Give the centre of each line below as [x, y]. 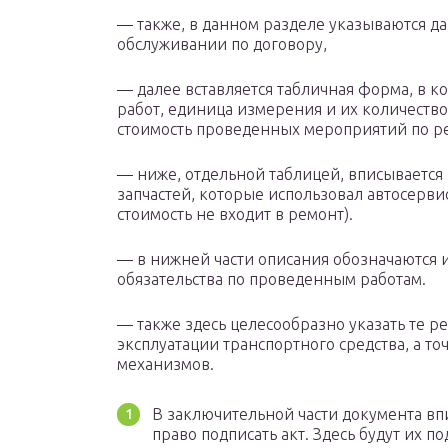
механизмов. [167, 364]
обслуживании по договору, [222, 44]
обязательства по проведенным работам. [271, 279]
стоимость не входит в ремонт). [235, 214]
